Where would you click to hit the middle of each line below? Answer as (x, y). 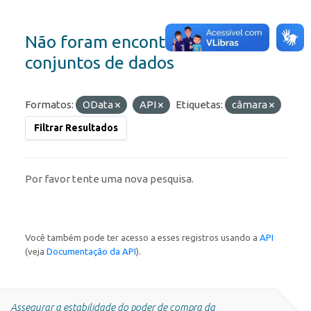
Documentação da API (91, 252)
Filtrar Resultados (76, 128)
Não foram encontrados (117, 42)
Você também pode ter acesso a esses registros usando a (142, 238)
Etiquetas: (199, 105)
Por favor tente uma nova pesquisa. (109, 179)
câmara (251, 105)
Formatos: (49, 105)
